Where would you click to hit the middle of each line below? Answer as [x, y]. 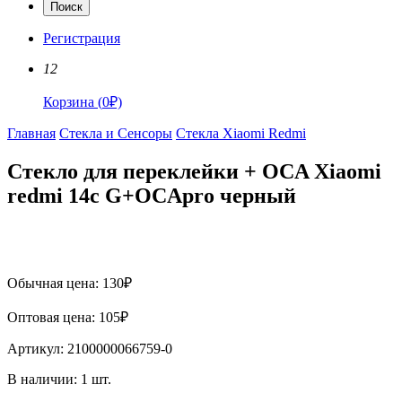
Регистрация [82, 38]
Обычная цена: [55, 283]
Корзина [70, 101]
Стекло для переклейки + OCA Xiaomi [194, 171]
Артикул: [37, 348]
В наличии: [44, 379]
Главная [31, 133]
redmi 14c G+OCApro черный [152, 195]
